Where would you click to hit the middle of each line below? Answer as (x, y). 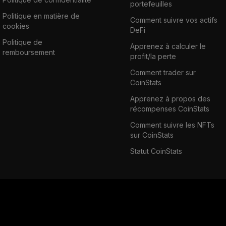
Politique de (22, 42)
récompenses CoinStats (169, 108)
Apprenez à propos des (170, 98)
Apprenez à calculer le (168, 46)
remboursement (29, 52)
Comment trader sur (163, 72)
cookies (16, 26)
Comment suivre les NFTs (172, 125)
